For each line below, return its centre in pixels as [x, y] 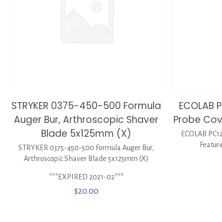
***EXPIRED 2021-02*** [86, 177]
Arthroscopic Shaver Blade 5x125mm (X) [86, 159]
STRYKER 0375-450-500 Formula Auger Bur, [86, 148]
